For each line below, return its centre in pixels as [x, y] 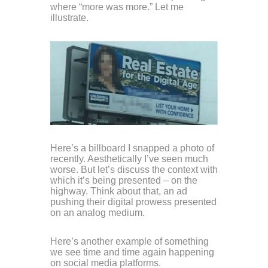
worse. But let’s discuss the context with [134, 170]
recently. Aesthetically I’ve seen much [129, 159]
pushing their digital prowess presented [133, 202]
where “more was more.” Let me [117, 7]
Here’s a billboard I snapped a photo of [132, 148]
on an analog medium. [98, 213]
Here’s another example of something [130, 242]
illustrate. [69, 18]
